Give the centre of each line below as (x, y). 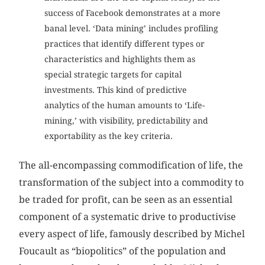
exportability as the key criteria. (108, 136)
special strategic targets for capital (113, 75)
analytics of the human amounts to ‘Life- (124, 106)
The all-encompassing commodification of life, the (131, 165)
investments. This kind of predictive (115, 90)
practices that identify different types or (124, 44)
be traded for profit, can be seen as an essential (126, 199)
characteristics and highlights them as (119, 59)
